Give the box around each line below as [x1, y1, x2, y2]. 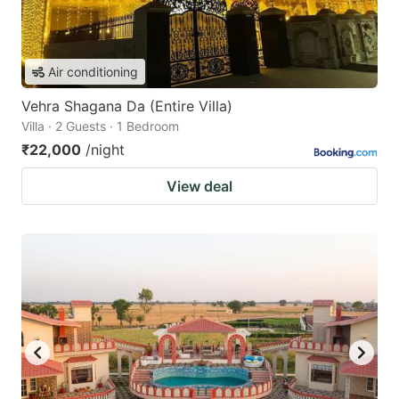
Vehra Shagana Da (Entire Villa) [21, 97, 232, 116]
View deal [167, 177, 232, 196]
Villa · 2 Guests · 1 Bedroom [21, 118, 179, 134]
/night [85, 141, 125, 159]
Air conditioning [48, 64, 138, 80]
